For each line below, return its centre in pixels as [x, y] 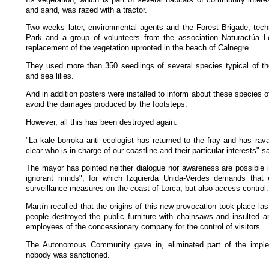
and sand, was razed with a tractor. [86, 10]
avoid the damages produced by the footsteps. [107, 104]
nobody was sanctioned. [68, 255]
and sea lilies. [50, 76]
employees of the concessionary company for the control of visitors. [144, 227]
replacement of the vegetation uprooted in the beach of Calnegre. [138, 48]
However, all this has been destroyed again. [101, 122]
